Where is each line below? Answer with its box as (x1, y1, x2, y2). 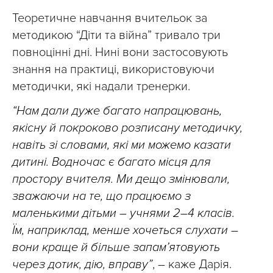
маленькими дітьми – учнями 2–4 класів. (12, 206, 235, 221)
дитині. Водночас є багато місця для (12, 155, 211, 169)
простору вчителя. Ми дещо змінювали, (12, 172, 230, 186)
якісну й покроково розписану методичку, (12, 121, 243, 135)
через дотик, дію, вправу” (12, 257, 152, 272)
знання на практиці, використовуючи (12, 62, 214, 77)
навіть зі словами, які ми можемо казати (12, 138, 231, 152)
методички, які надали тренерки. (12, 79, 190, 94)
